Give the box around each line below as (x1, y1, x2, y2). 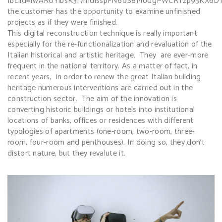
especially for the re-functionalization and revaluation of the (7, 37, 212, 51)
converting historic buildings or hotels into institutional (7, 103, 195, 116)
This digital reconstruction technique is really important (7, 26, 198, 40)
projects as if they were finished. (7, 15, 120, 29)
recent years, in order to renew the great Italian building (7, 70, 201, 84)
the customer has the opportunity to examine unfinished (7, 4, 201, 18)
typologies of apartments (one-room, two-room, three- (7, 124, 195, 138)
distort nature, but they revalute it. (7, 146, 126, 160)
